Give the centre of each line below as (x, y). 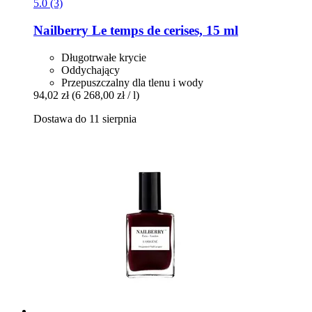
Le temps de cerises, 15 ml (163, 31)
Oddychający (91, 70)
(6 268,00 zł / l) (106, 95)
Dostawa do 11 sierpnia (85, 118)
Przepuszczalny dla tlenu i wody (132, 82)
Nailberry (61, 31)
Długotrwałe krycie (104, 57)
